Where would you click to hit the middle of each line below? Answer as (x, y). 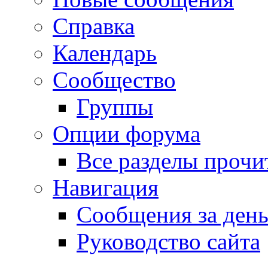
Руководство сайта (168, 241)
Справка (94, 26)
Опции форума (127, 134)
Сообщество (114, 80)
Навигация (106, 188)
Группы (115, 107)
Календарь (105, 53)
